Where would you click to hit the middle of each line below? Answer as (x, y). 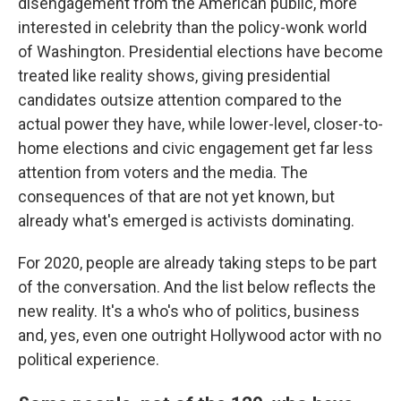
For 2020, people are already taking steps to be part (197, 262)
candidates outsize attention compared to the (180, 99)
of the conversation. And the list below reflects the (197, 286)
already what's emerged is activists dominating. (186, 220)
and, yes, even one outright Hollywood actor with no (200, 335)
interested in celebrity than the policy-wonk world (192, 27)
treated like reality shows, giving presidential (174, 75)
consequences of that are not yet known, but (176, 196)
